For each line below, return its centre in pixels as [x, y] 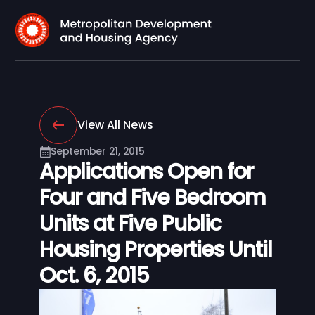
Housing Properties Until [156, 250]
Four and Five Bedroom [153, 198]
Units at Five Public [130, 224]
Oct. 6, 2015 [94, 276]
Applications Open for [146, 172]
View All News [115, 125]
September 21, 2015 [98, 151]
